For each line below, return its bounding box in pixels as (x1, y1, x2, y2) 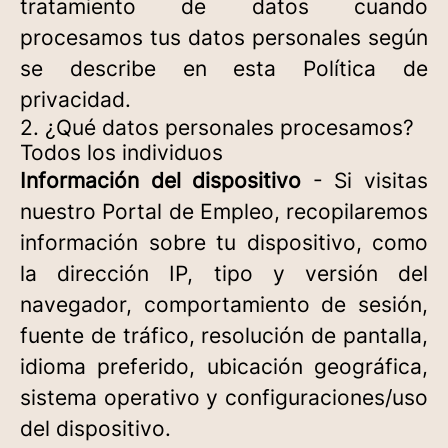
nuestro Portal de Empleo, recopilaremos (20, 199, 428, 224)
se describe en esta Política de (20, 56, 428, 81)
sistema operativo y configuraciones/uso (20, 385, 428, 410)
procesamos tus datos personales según (20, 25, 428, 50)
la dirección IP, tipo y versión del (20, 261, 428, 286)
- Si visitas (301, 168, 429, 193)
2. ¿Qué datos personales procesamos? (20, 115, 414, 140)
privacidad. (20, 87, 131, 112)
